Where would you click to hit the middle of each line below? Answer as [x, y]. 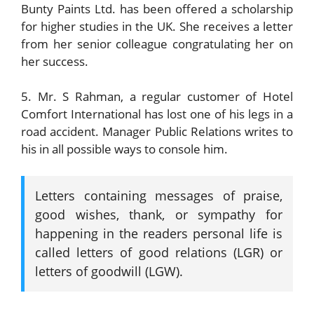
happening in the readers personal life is [159, 233]
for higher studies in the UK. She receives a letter [157, 26]
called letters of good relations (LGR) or [159, 252]
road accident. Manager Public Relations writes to [157, 132]
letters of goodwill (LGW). [109, 271]
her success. [55, 61]
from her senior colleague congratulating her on [157, 43]
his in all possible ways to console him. [124, 149]
